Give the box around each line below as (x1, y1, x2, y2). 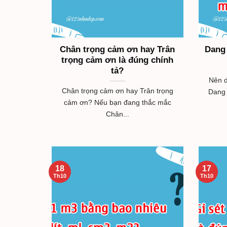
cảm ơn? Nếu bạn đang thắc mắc (63, 98, 171, 107)
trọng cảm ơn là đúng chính (61, 55, 174, 65)
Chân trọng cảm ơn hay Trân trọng (61, 87, 173, 95)
